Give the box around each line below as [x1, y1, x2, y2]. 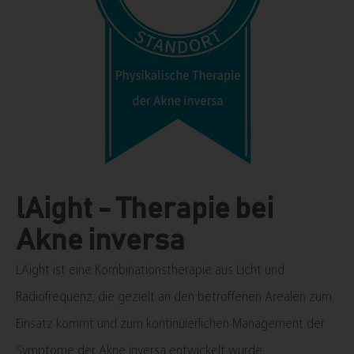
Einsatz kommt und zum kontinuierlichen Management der [16, 316, 325, 332]
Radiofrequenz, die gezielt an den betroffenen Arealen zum [16, 289, 332, 305]
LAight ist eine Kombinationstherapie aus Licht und [16, 262, 284, 278]
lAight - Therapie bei [16, 194, 273, 224]
